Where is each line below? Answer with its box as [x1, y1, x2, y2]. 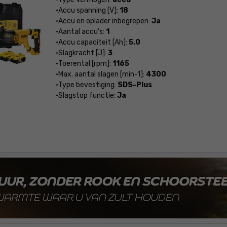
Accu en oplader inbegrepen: [58, 17, 152, 25]
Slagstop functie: [58, 91, 117, 100]
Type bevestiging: [58, 81, 118, 89]
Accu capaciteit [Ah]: [58, 38, 129, 47]
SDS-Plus [117, 81, 152, 89]
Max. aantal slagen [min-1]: [58, 70, 146, 79]
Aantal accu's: [58, 27, 106, 36]
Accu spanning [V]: [58, 6, 120, 15]
